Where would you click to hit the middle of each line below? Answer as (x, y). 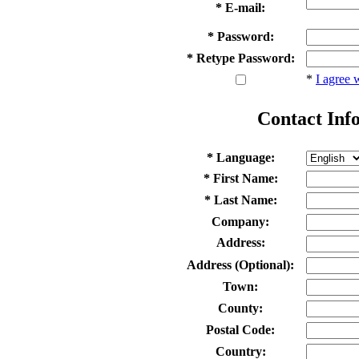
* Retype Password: (240, 58)
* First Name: (240, 178)
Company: (240, 221)
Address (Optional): (240, 264)
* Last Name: (240, 200)
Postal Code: (240, 329)
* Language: (240, 157)
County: (240, 308)
